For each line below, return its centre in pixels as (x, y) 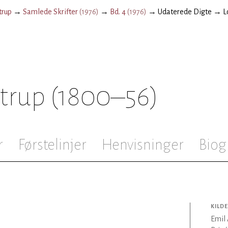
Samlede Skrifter (50, 12)
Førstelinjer (52, 145)
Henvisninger (143, 145)
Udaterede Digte (185, 12)
